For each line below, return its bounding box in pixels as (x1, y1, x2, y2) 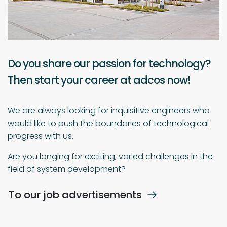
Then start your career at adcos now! (8, 72, 190, 88)
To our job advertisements (9, 187, 142, 202)
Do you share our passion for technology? (8, 56, 210, 71)
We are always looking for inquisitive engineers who (8, 105, 210, 117)
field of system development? (8, 163, 126, 175)
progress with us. (8, 130, 73, 142)
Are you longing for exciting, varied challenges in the (8, 150, 213, 163)
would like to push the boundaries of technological (8, 118, 209, 130)
